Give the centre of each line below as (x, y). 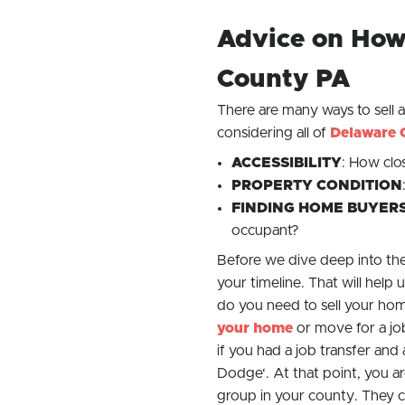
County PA (283, 80)
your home (254, 328)
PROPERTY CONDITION (316, 185)
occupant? (265, 231)
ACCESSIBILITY (286, 163)
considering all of (273, 133)
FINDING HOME (289, 208)
